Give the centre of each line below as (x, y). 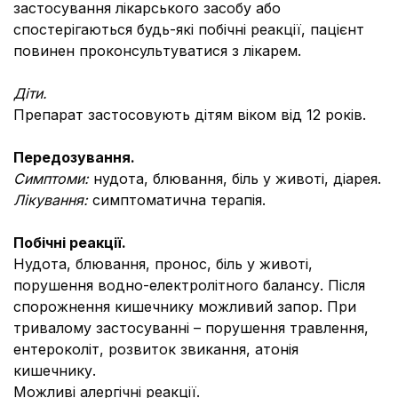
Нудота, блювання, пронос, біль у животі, (163, 264)
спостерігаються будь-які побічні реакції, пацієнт (189, 29)
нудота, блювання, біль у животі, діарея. (237, 179)
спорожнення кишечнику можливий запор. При (185, 306)
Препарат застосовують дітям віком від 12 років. (190, 115)
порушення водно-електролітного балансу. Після (189, 285)
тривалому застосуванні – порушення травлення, (191, 328)
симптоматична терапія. (179, 200)
